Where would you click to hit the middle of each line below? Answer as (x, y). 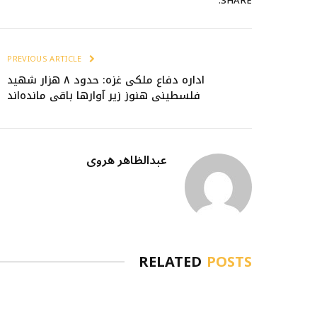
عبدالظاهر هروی (127, 160)
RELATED (173, 261)
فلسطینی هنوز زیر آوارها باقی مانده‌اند (104, 95)
